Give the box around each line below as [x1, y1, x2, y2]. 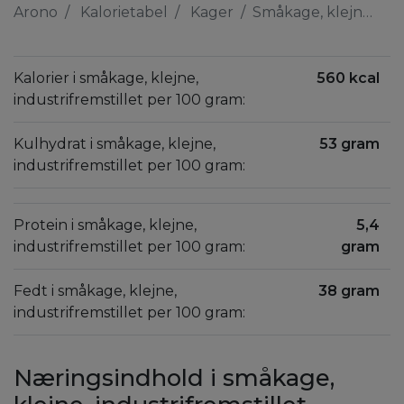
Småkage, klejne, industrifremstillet [252, 4, 363, 21]
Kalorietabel [80, 4, 168, 21]
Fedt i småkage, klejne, [14, 282, 177, 299]
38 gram [318, 282, 380, 299]
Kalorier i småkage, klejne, [14, 69, 198, 87]
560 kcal [317, 69, 380, 87]
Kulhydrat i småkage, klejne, [14, 135, 216, 152]
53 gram [319, 135, 380, 152]
